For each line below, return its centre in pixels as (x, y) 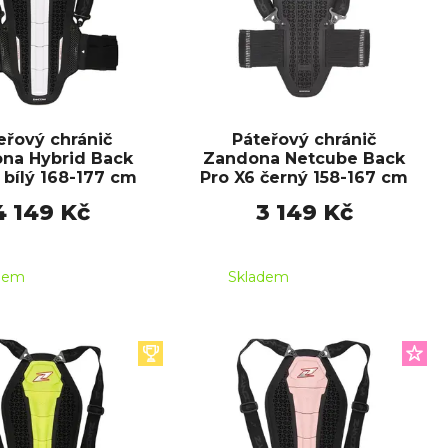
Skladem (258, 277)
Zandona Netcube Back (304, 158)
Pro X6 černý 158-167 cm (304, 177)
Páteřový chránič (304, 139)
